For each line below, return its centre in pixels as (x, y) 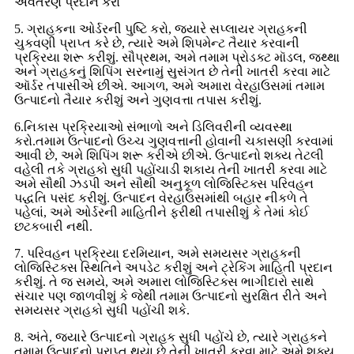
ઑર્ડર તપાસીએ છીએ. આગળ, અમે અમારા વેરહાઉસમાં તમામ (169, 85)
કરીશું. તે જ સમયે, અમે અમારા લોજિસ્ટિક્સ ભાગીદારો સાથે (164, 281)
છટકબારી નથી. (53, 226)
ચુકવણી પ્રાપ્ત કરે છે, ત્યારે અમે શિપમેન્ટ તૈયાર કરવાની (157, 43)
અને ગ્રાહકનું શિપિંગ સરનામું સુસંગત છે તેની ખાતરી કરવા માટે (172, 71)
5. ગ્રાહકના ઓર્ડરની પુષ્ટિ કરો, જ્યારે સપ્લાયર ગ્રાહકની (161, 28)
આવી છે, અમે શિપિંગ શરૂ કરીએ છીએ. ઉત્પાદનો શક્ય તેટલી (169, 155)
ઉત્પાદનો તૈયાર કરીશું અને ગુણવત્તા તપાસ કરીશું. (138, 100)
